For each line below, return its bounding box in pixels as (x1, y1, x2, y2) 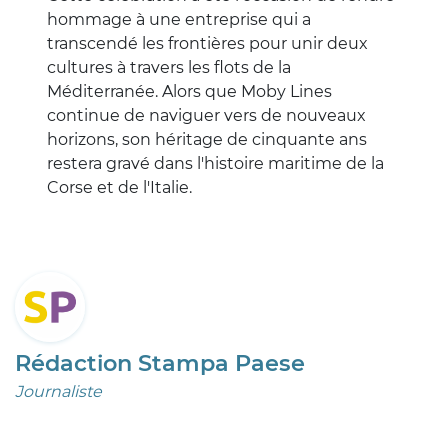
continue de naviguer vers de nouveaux (47, 105, 366, 125)
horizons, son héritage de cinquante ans (47, 129, 367, 149)
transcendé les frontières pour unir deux (47, 33, 368, 53)
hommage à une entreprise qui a (47, 9, 311, 29)
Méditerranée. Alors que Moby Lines (47, 81, 332, 101)
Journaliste (15, 382, 102, 402)
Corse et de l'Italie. (47, 177, 192, 197)
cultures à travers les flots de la (47, 57, 291, 77)
